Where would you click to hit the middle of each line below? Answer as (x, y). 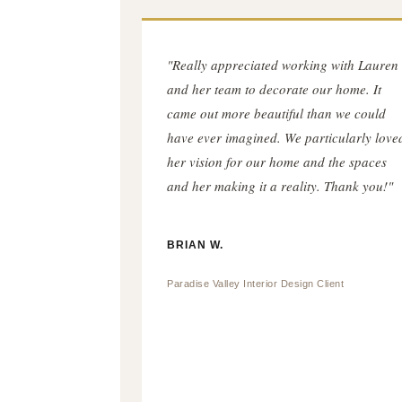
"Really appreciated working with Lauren (283, 65)
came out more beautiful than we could (277, 113)
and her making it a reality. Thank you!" (280, 186)
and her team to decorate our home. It (275, 89)
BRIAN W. (196, 245)
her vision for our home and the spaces (277, 162)
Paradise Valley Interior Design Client (256, 284)
